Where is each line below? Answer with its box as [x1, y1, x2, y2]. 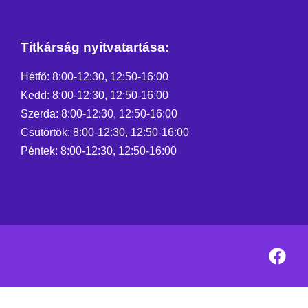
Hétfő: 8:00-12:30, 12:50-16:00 [21, 71, 168, 83]
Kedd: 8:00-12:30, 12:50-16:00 [21, 89, 168, 102]
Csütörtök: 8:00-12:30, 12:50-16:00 [21, 126, 189, 139]
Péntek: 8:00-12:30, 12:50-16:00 [21, 145, 177, 157]
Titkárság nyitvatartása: [21, 40, 169, 55]
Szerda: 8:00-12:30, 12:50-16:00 [21, 108, 177, 120]
